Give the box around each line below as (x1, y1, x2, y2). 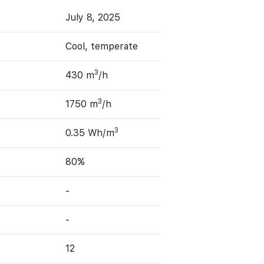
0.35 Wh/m (65, 127, 115, 138)
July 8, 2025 (65, 12, 121, 23)
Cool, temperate (65, 41, 138, 52)
